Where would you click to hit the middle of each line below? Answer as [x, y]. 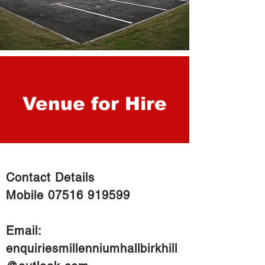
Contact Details [50, 177]
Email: [24, 231]
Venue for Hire [95, 104]
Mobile [27, 195]
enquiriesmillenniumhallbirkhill [92, 248]
